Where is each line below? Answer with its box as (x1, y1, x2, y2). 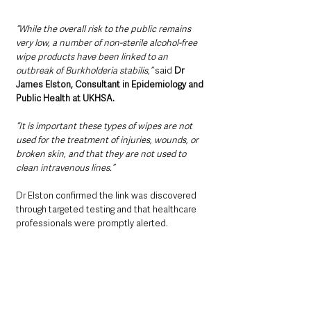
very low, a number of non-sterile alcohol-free (16, 36, 199, 49)
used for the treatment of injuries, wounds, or (16, 133, 201, 146)
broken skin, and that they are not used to (16, 147, 188, 160)
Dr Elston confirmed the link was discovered (16, 189, 199, 201)
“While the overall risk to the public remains (16, 22, 193, 35)
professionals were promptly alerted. (16, 217, 168, 229)
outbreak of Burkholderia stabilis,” (16, 64, 155, 76)
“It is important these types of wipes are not (16, 119, 194, 132)
